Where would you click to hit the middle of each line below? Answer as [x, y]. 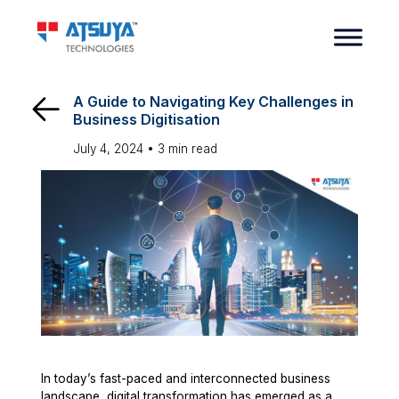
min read [193, 149]
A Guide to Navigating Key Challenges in [214, 101]
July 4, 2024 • [116, 149]
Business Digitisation [147, 119]
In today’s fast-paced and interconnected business [186, 378]
